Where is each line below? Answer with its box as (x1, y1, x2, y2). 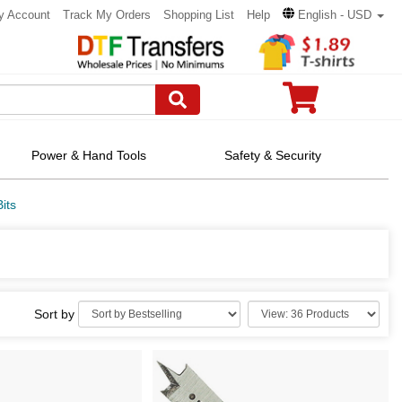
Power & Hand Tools (31, 148, 147, 162)
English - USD (298, 8, 371, 22)
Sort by (34, 307, 78, 321)
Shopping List (163, 8, 234, 22)
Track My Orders (63, 8, 151, 22)
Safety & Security (224, 148, 322, 162)
